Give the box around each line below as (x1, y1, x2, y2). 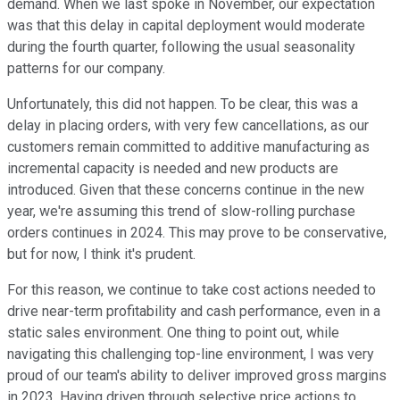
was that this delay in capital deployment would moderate (7, 17, 365, 35)
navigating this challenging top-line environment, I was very (7, 346, 374, 363)
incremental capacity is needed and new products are (7, 160, 338, 178)
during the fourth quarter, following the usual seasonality (7, 38, 355, 56)
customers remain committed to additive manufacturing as (7, 138, 370, 156)
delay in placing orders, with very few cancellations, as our (7, 117, 369, 135)
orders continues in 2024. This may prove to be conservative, (7, 224, 387, 242)
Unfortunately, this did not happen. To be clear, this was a (7, 96, 358, 113)
